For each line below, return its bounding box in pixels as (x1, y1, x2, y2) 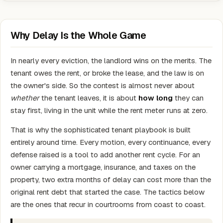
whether (10, 93, 39, 103)
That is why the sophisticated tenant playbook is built (10, 125, 191, 134)
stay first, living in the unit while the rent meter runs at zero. (10, 106, 208, 115)
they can (173, 93, 204, 103)
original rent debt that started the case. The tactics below (10, 187, 205, 197)
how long (138, 93, 173, 103)
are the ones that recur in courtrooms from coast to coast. (10, 200, 206, 209)
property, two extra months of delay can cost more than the (10, 175, 211, 184)
